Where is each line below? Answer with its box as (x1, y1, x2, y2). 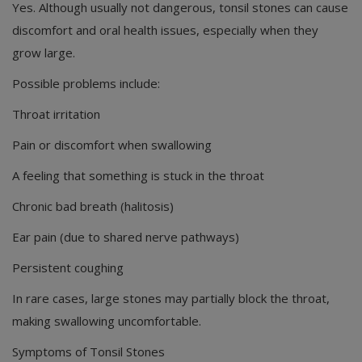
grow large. (12, 44, 75, 61)
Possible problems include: (12, 75, 160, 92)
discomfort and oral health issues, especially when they (12, 22, 318, 39)
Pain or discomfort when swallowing (12, 137, 212, 154)
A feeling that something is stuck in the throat (12, 167, 264, 184)
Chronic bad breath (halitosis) (12, 198, 174, 215)
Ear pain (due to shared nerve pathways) (12, 229, 239, 246)
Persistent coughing (12, 259, 124, 276)
